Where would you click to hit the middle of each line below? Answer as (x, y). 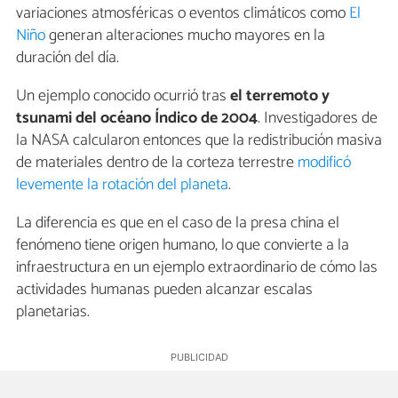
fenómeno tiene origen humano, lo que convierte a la (183, 246)
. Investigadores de (318, 119)
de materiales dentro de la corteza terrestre (157, 163)
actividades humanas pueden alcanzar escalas (164, 290)
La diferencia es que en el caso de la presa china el (178, 223)
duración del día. (68, 58)
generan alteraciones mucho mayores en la (185, 36)
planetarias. (53, 312)
